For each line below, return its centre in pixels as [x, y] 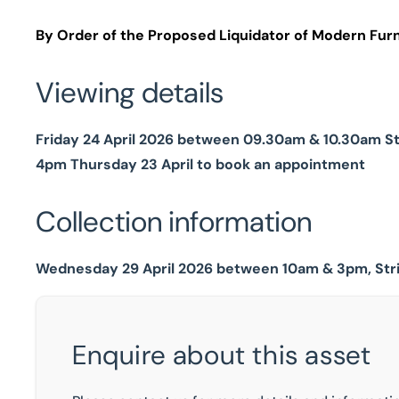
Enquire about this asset [222, 355]
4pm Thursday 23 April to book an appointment [200, 164]
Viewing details [130, 93]
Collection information [174, 222]
